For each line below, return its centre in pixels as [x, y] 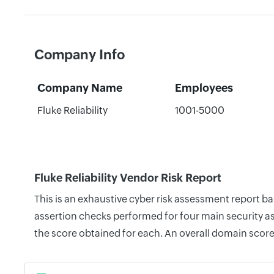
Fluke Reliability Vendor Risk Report [128, 178]
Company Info [80, 55]
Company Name [80, 88]
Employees [204, 88]
